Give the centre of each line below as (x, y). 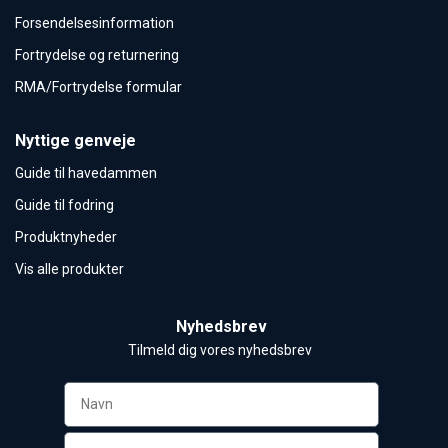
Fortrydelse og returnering (97, 54)
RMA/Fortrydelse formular (98, 86)
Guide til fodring (64, 204)
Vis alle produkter (69, 268)
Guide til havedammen (86, 172)
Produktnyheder (66, 236)
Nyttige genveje (75, 140)
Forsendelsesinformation (94, 22)
